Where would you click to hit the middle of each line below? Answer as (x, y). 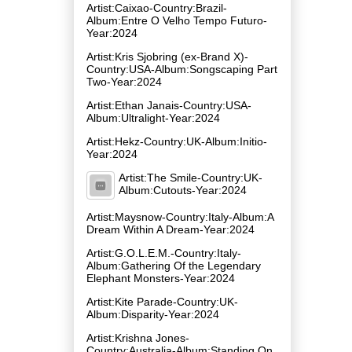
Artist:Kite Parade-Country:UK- (162, 301)
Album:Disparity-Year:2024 (153, 314)
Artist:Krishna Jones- (138, 337)
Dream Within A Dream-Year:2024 (170, 229)
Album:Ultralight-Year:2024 (153, 117)
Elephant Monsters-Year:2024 (161, 278)
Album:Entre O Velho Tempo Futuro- (177, 20)
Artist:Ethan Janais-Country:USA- (169, 105)
